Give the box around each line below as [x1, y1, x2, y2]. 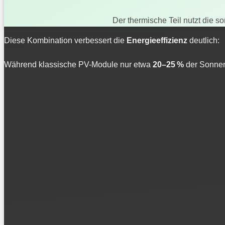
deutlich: [187, 36, 219, 45]
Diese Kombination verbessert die [4, 36, 127, 45]
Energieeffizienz [127, 36, 187, 45]
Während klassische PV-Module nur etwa [4, 60, 153, 69]
